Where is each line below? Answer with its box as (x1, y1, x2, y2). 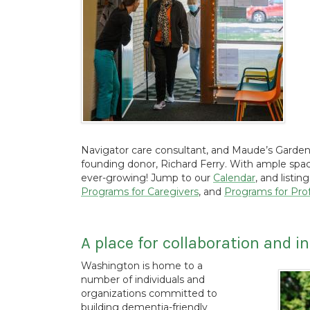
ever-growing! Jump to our (81, 172, 213, 184)
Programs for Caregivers (81, 185, 199, 198)
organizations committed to (81, 287, 217, 300)
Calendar (213, 172, 255, 184)
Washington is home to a (81, 259, 203, 272)
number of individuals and (81, 273, 205, 286)
